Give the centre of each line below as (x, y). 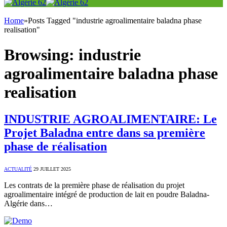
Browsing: (41, 54)
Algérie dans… (28, 204)
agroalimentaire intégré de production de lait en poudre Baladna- (107, 195)
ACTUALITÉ (18, 169)
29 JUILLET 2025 (52, 169)
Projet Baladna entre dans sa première (105, 133)
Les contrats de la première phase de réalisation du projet (94, 185)
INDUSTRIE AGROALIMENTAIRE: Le (110, 119)
